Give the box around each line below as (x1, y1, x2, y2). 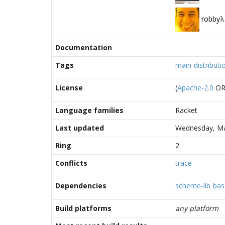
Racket (175, 105, 197, 115)
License (55, 83, 83, 92)
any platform (175, 203, 218, 213)
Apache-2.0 (177, 83, 213, 92)
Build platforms (55, 203, 111, 213)
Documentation (55, 43, 112, 52)
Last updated (55, 123, 104, 133)
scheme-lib (175, 181, 210, 190)
